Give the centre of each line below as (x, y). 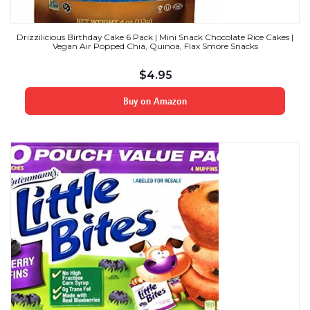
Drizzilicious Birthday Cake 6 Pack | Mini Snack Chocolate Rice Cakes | (155, 37)
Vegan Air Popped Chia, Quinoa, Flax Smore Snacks (155, 46)
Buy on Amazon (155, 101)
